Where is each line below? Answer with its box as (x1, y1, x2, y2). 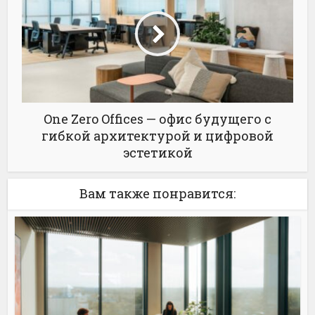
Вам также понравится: (79, 184, 236, 202)
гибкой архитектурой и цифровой (41, 127, 274, 144)
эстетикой (122, 143, 193, 161)
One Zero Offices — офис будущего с (44, 110, 271, 127)
